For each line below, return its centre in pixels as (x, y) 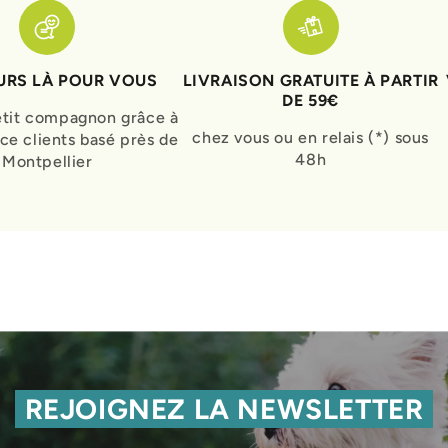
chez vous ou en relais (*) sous (311, 137)
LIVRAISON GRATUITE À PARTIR (310, 80)
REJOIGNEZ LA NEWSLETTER (224, 409)
